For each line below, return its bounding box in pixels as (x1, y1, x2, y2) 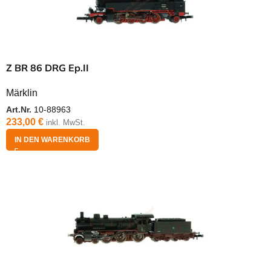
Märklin (6, 87, 38, 98)
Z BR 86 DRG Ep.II (6, 61, 89, 74)
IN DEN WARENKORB (15, 135, 90, 145)
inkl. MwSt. (46, 118, 85, 128)
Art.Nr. (6, 105, 34, 115)
